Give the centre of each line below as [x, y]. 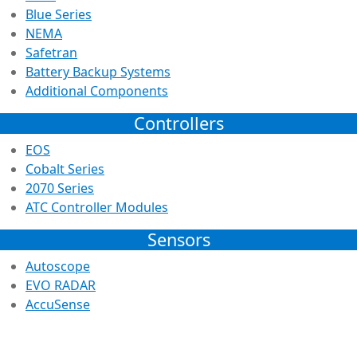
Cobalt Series [65, 169]
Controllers [178, 123]
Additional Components [97, 90]
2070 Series [60, 188]
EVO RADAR [61, 285]
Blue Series [59, 14]
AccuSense [58, 304]
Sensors [178, 239]
